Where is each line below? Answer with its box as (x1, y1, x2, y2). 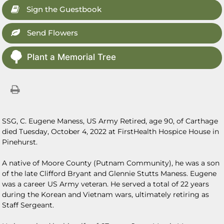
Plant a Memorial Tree (27, 52, 116, 62)
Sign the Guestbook (24, 4, 102, 14)
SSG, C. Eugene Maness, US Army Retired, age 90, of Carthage (2, 116, 218, 125)
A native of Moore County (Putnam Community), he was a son (2, 158, 220, 167)
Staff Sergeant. (2, 200, 56, 209)
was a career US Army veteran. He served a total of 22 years (2, 179, 209, 188)
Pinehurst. (2, 137, 40, 146)
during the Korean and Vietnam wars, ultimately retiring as (2, 190, 209, 199)
